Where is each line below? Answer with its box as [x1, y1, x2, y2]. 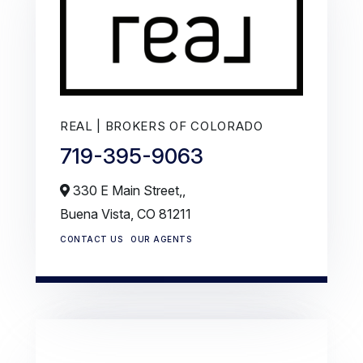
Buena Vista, [60, 206, 137, 223]
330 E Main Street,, [70, 182, 186, 199]
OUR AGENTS [130, 234, 191, 245]
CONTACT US [60, 234, 122, 245]
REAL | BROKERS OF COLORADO [60, 118, 263, 135]
